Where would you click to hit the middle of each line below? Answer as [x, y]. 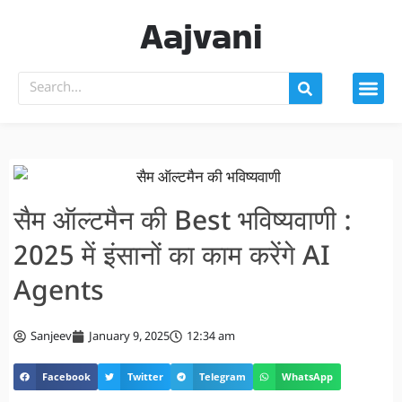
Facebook [67, 377]
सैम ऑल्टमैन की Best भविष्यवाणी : [183, 223]
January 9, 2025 [129, 336]
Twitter [145, 377]
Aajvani [201, 36]
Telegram [223, 377]
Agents [59, 293]
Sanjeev [51, 336]
